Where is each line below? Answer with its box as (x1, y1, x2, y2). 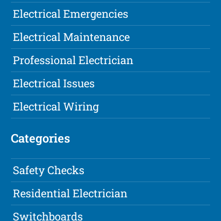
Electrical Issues (13, 76, 95, 91)
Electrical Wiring (13, 99, 99, 114)
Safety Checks (13, 163, 85, 178)
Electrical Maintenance (13, 30, 130, 44)
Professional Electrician (13, 53, 134, 68)
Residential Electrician (13, 186, 128, 201)
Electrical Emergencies (13, 6, 129, 21)
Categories (11, 130, 71, 147)
